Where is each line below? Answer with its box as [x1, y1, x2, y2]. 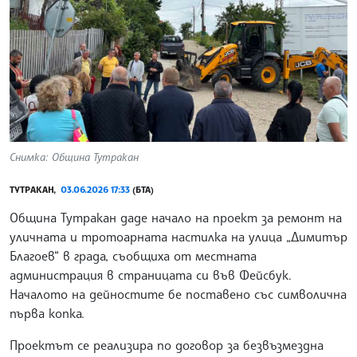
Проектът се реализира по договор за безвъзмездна [10, 336, 324, 353]
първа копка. [10, 304, 84, 321]
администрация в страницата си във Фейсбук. [10, 266, 292, 283]
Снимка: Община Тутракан [10, 149, 139, 163]
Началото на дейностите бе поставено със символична [10, 285, 347, 302]
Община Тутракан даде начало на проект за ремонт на [10, 209, 342, 226]
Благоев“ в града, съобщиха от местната [10, 247, 257, 264]
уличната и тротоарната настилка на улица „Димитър [10, 228, 347, 245]
